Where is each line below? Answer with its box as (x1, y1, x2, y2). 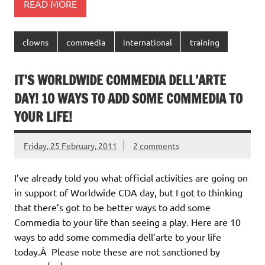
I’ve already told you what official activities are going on (14, 172, 248, 184)
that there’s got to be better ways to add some (14, 201, 211, 214)
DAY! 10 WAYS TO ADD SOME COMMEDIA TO (14, 89, 243, 108)
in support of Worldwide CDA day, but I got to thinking (14, 186, 243, 199)
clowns (22, 36, 49, 47)
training (189, 36, 219, 47)
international (122, 36, 172, 47)
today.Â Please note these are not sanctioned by (14, 245, 220, 258)
